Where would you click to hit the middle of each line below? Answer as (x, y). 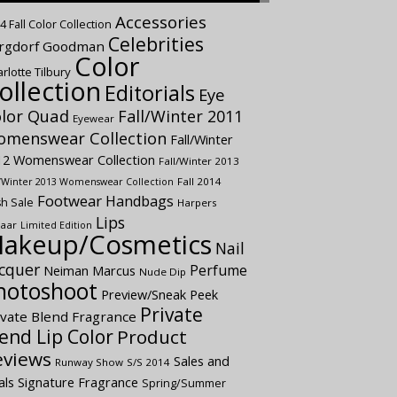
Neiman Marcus (90, 270)
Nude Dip (163, 272)
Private (172, 315)
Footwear (70, 201)
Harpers (198, 202)
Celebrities (156, 44)
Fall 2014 (200, 181)
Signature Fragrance (78, 382)
